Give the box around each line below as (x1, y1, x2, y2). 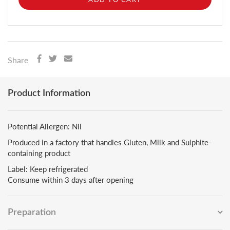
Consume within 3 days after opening (8, 175, 133, 184)
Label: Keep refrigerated (8, 164, 88, 174)
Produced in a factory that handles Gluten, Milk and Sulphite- (8, 138, 212, 147)
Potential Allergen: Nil (8, 122, 82, 131)
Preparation (8, 208, 56, 217)
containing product (8, 148, 70, 158)
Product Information (8, 89, 90, 98)
